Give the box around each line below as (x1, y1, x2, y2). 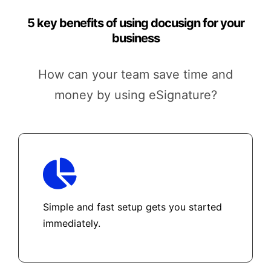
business (111, 31, 160, 46)
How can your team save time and (38, 67, 233, 82)
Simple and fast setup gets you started (42, 201, 222, 214)
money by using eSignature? (54, 88, 217, 103)
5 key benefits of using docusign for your (27, 16, 244, 31)
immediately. (42, 217, 100, 230)
